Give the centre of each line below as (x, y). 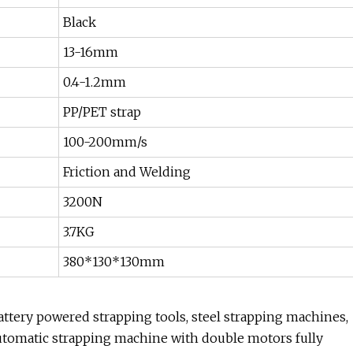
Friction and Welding (127, 172)
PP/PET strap (102, 112)
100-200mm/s (105, 142)
